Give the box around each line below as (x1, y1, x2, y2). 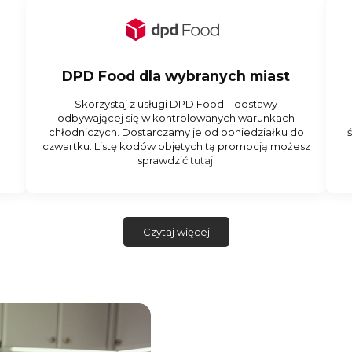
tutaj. (189, 154, 215, 167)
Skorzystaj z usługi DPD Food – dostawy (75, 97, 277, 111)
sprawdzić (137, 154, 190, 167)
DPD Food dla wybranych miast (62, 67, 290, 84)
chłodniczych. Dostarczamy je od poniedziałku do (48, 126, 304, 139)
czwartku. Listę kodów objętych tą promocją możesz (42, 140, 310, 153)
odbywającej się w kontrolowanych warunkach (57, 112, 295, 125)
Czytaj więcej (142, 225, 210, 239)
